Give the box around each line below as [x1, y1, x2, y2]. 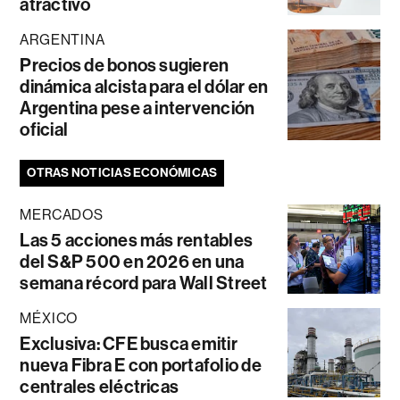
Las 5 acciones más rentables [20, 229, 254, 252]
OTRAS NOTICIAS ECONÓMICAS [27, 165, 218, 181]
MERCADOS [20, 206, 104, 224]
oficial [20, 119, 69, 141]
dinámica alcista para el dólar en [20, 76, 269, 98]
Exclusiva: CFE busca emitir [20, 333, 237, 355]
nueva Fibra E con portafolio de [20, 354, 262, 377]
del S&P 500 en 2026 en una [20, 251, 245, 273]
